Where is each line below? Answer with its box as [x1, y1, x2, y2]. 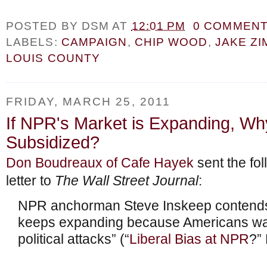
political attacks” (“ [18, 231, 129, 247]
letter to [6, 173, 55, 188]
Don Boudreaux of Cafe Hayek [6, 155, 194, 170]
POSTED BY [6, 19, 82, 33]
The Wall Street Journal [55, 173, 198, 188]
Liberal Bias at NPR [129, 231, 249, 247]
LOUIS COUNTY [6, 51, 101, 65]
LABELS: [6, 35, 61, 49]
